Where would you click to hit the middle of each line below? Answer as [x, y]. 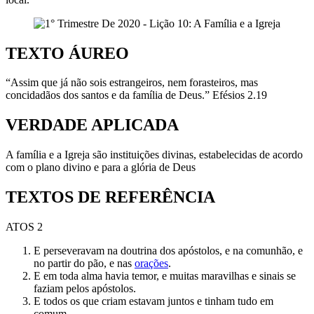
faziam [50, 289]
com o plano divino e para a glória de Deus [101, 168]
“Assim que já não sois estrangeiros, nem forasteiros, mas [132, 83]
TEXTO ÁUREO [67, 53]
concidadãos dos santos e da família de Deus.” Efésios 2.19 [136, 95]
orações [151, 264]
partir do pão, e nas [91, 264]
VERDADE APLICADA [92, 125]
